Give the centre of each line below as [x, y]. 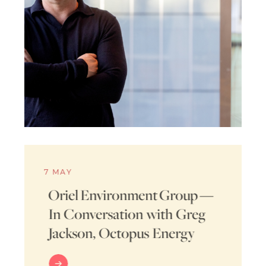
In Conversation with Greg [127, 213]
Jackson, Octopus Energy [122, 232]
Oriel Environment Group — [132, 194]
